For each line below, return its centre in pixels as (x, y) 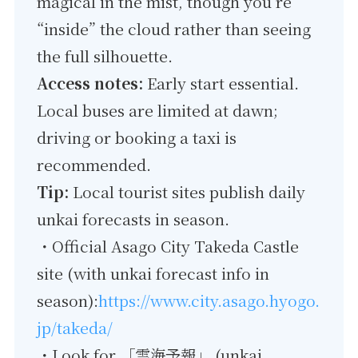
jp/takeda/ (75, 327)
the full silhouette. (105, 56)
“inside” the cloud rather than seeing (174, 28)
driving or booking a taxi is (137, 137)
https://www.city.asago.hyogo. (209, 300)
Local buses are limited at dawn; (158, 110)
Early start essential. (221, 83)
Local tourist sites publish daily (187, 191)
